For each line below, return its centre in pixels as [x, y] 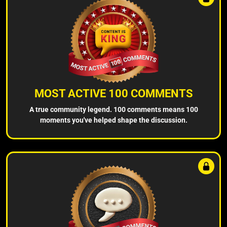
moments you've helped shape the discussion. [113, 120]
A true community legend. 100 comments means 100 [113, 109]
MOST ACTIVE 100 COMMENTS [113, 93]
